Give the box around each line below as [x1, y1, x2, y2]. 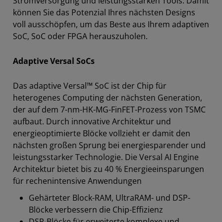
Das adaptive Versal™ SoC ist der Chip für [13, 80, 166, 91]
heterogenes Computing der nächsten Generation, [13, 92, 202, 103]
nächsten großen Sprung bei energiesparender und [13, 140, 206, 151]
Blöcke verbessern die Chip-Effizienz [29, 204, 163, 215]
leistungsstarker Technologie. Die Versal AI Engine [13, 152, 199, 163]
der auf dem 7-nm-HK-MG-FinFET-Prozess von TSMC [13, 104, 206, 115]
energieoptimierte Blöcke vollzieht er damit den [13, 128, 190, 139]
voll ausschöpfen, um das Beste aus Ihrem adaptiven [13, 19, 209, 30]
